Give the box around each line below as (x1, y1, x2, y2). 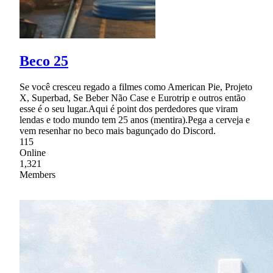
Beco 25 (19, 53, 68, 69)
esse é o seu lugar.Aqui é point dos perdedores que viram (19, 104, 238, 115)
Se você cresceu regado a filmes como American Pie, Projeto (19, 82, 252, 93)
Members (19, 169, 55, 180)
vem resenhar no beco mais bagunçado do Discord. (19, 126, 216, 136)
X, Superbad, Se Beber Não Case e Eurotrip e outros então (19, 93, 246, 104)
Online (19, 147, 46, 158)
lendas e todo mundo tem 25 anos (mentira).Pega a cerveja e (19, 115, 250, 126)
